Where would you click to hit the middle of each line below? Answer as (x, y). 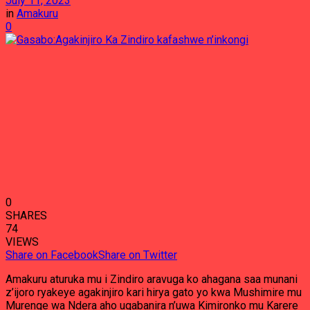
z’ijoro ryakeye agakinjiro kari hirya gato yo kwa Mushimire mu (154, 292)
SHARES (26, 216)
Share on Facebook (52, 255)
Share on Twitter (138, 255)
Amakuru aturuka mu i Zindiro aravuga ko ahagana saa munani (152, 279)
